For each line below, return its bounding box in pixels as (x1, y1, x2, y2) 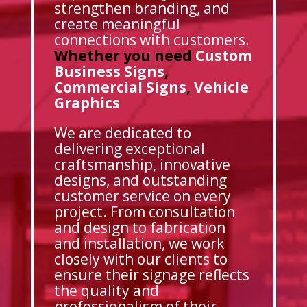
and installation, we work (53, 234, 224, 254)
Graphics (53, 93, 120, 113)
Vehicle (193, 77, 249, 97)
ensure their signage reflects (53, 265, 249, 285)
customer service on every (53, 186, 231, 206)
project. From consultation (53, 202, 235, 222)
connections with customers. (53, 30, 249, 50)
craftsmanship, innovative (53, 155, 230, 175)
